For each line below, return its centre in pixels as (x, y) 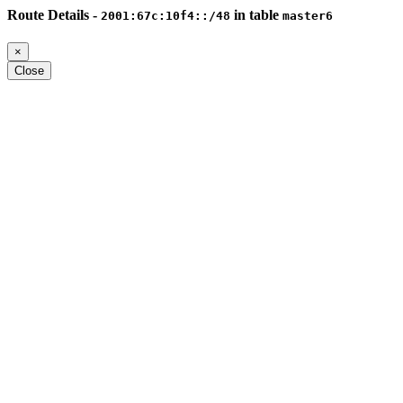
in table (256, 15)
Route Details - (54, 15)
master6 (308, 16)
